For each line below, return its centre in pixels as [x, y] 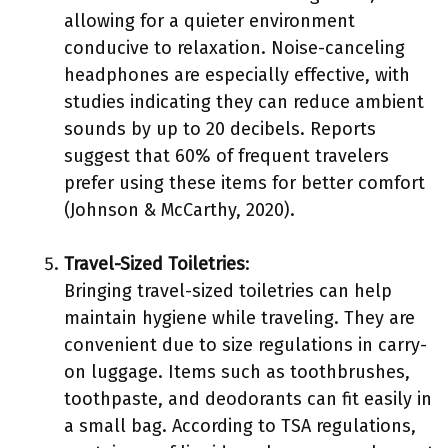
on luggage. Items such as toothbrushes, [237, 372]
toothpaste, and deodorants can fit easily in [248, 399]
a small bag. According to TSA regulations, [240, 426]
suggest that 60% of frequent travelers [226, 156]
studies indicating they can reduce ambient [244, 102]
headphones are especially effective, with [237, 75]
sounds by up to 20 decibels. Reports [220, 129]
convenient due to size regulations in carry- [245, 345]
